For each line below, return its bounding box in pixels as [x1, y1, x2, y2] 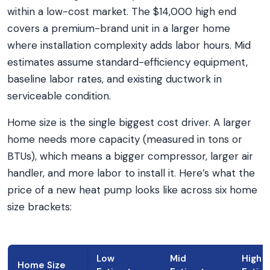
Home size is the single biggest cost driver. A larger [7, 116, 251, 129]
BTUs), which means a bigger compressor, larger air [7, 149, 253, 163]
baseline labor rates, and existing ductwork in [7, 72, 222, 86]
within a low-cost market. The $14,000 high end [7, 5, 236, 18]
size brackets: [7, 200, 72, 213]
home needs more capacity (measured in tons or [7, 133, 242, 146]
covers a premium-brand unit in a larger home [7, 22, 230, 35]
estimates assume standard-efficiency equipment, [7, 55, 248, 69]
